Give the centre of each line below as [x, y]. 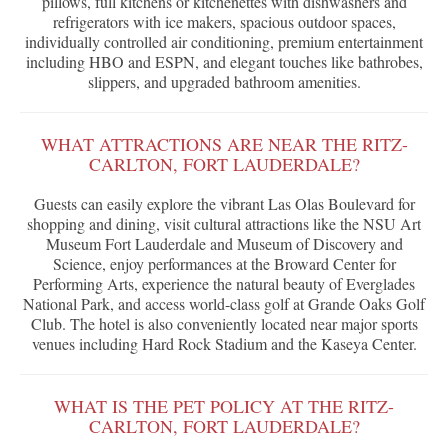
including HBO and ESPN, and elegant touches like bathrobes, [224, 62]
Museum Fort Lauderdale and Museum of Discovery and [224, 244]
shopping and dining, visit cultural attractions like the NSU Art [224, 224]
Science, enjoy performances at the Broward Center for [224, 264]
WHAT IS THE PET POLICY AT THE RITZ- [224, 406]
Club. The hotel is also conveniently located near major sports [224, 324]
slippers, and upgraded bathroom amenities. [224, 82]
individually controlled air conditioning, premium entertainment [224, 42]
